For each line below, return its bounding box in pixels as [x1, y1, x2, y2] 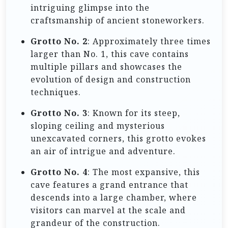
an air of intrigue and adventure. [31, 145, 176, 157]
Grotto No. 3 [31, 107, 88, 119]
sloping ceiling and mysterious [31, 120, 165, 131]
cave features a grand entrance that [31, 179, 188, 190]
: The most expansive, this [88, 166, 200, 178]
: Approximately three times [88, 35, 211, 47]
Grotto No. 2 [31, 35, 88, 47]
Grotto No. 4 [31, 166, 88, 178]
